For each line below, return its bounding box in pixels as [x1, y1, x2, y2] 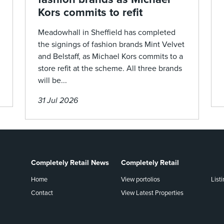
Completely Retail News [31, 158, 109, 167]
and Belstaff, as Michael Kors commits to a [38, 51, 183, 62]
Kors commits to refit [38, 6, 142, 19]
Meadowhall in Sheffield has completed [38, 27, 175, 38]
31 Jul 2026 [38, 95, 78, 106]
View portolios [121, 175, 160, 184]
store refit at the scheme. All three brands [38, 63, 182, 74]
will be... [38, 75, 67, 86]
